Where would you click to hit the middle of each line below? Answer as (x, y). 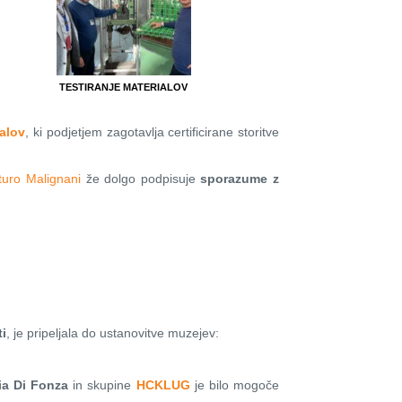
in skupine (102, 385)
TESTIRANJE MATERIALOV (124, 87)
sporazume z (240, 179)
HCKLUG (163, 385)
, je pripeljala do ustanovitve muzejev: (113, 333)
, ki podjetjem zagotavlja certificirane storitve (153, 132)
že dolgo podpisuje (140, 179)
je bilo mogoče (234, 385)
